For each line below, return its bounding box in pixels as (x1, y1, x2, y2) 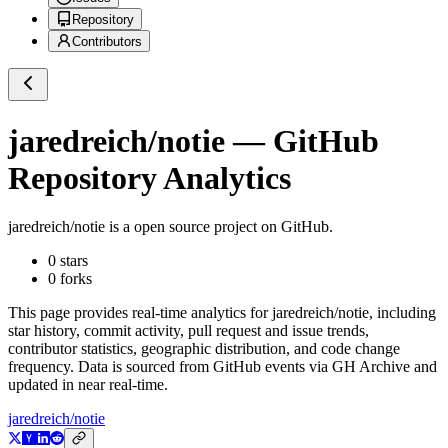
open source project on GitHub (130, 218, 329, 236)
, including (369, 304, 436, 322)
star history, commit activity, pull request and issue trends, (8, 322, 369, 340)
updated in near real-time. (8, 376, 168, 394)
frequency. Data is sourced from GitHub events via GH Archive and (8, 358, 437, 376)
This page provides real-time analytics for (8, 304, 272, 322)
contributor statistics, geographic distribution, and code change (8, 340, 400, 358)
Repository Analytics (8, 159, 291, 196)
